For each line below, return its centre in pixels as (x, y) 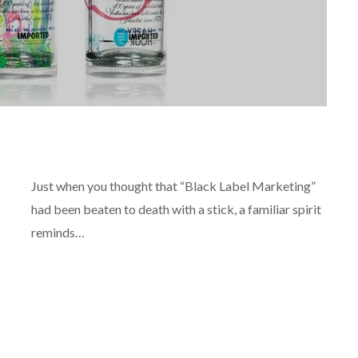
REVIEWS (56, 145)
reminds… (58, 233)
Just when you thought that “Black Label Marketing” (173, 186)
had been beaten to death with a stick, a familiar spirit (176, 209)
